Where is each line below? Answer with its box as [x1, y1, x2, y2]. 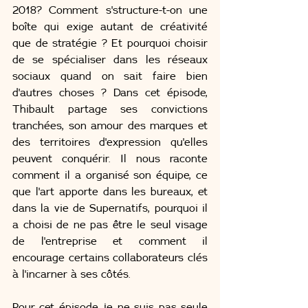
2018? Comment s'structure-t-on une [12, 5, 208, 16]
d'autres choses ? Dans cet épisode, [12, 87, 208, 98]
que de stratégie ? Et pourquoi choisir [12, 38, 208, 49]
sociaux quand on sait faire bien [12, 71, 208, 82]
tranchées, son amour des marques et [12, 120, 208, 131]
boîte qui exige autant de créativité [12, 21, 208, 32]
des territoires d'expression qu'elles [12, 137, 208, 148]
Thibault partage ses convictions [12, 104, 208, 115]
